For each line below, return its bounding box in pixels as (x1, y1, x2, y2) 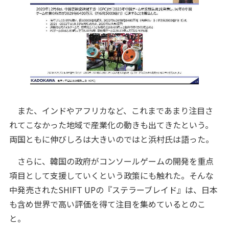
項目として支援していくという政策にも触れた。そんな (9, 169, 214, 182)
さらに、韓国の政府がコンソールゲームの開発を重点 (9, 155, 214, 168)
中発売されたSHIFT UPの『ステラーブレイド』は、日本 (9, 184, 218, 196)
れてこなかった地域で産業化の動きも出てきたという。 (9, 119, 213, 131)
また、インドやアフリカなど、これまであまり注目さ (9, 104, 213, 117)
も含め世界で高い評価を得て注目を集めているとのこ (9, 198, 205, 211)
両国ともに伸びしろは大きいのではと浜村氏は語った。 (9, 133, 214, 146)
